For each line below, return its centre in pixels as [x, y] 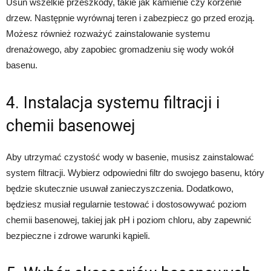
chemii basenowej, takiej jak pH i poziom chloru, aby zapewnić [129, 220]
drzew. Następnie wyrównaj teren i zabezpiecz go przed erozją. [130, 18]
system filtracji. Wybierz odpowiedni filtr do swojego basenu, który [135, 173]
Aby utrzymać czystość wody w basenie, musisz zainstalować [130, 157]
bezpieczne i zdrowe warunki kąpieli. [78, 236]
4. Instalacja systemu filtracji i [113, 103]
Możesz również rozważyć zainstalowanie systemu [108, 34]
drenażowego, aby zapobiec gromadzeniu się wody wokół [120, 49]
